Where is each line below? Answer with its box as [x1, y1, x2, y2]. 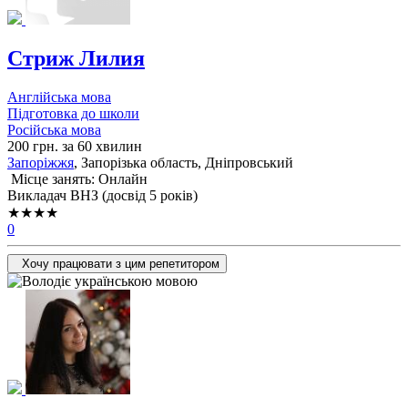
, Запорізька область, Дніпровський [74, 155, 293, 171]
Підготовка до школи [7, 106, 139, 122]
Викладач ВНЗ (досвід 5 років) [7, 188, 198, 204]
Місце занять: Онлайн [7, 171, 148, 188]
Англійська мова [7, 89, 111, 106]
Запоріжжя [7, 155, 74, 171]
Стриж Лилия [7, 46, 145, 71]
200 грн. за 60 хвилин [7, 138, 142, 155]
